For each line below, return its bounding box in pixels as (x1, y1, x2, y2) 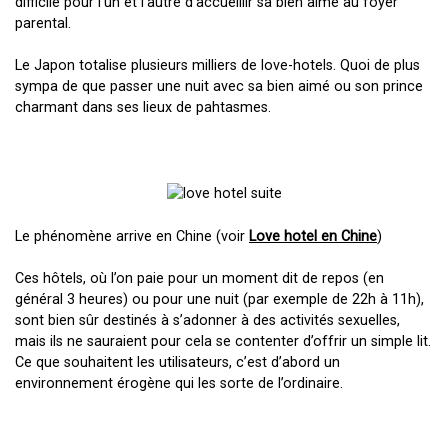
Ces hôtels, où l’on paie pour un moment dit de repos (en (15, 270, 384, 288)
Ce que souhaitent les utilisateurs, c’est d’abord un (15, 354, 340, 372)
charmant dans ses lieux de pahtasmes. (15, 99, 271, 117)
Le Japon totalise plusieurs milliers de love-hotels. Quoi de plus (15, 57, 420, 75)
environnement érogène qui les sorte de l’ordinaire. (15, 375, 343, 393)
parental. (15, 14, 71, 32)
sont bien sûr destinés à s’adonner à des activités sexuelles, (15, 312, 400, 330)
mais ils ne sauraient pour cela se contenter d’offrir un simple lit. (15, 333, 431, 351)
